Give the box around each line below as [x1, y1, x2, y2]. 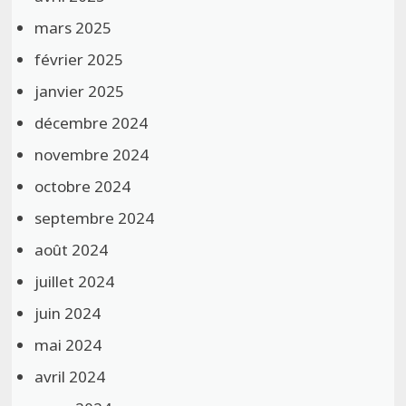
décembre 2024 [34, 112, 149, 134]
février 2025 [34, 49, 124, 71]
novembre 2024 [34, 144, 150, 166]
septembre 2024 [34, 208, 155, 229]
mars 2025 [34, 17, 112, 39]
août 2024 [34, 239, 109, 261]
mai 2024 [34, 334, 102, 356]
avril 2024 [34, 366, 106, 388]
